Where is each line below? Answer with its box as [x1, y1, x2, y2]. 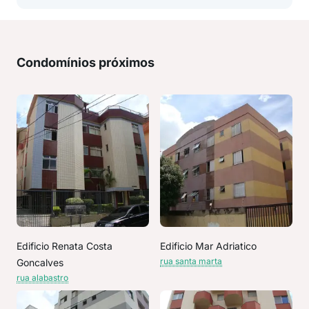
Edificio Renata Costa [17, 240, 112, 252]
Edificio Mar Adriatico [160, 240, 257, 252]
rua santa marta [160, 256, 222, 266]
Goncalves [17, 257, 63, 268]
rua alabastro [17, 272, 68, 283]
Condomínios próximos [17, 55, 154, 70]
